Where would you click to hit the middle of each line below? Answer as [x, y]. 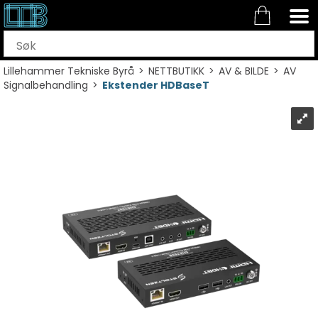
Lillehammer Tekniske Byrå [69, 71]
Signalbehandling [46, 85]
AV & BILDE [244, 71]
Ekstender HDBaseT [156, 85]
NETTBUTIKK [176, 71]
